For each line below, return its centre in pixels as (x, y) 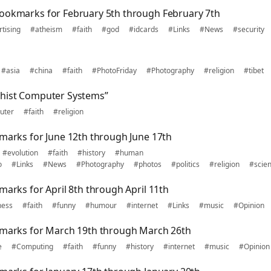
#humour (101, 205)
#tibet (254, 70)
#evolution (20, 153)
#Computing (32, 247)
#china (41, 70)
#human (129, 153)
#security (249, 29)
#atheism (46, 29)
